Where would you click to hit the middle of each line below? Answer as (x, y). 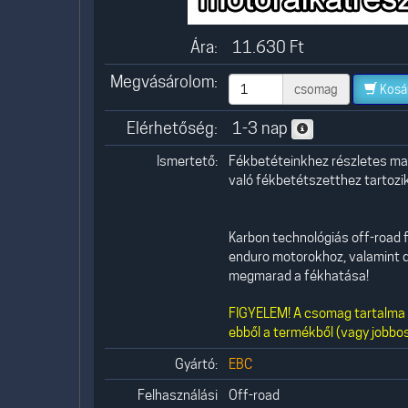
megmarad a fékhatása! (299, 275)
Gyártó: (196, 364)
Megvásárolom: (164, 82)
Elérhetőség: (172, 128)
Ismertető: (187, 161)
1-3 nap (260, 128)
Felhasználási (178, 395)
